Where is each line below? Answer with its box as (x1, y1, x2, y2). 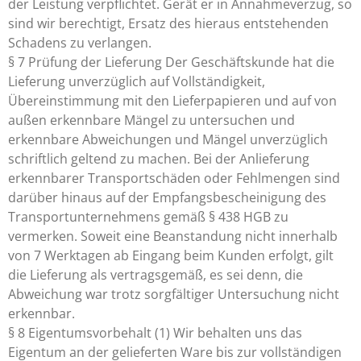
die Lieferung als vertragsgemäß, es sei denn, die (8, 266, 303, 284)
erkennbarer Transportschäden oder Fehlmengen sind (8, 169, 340, 187)
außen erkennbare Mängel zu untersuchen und (8, 111, 295, 129)
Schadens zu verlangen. (8, 34, 151, 52)
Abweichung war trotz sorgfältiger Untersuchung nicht (8, 285, 339, 303)
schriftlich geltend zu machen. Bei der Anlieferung (8, 150, 309, 168)
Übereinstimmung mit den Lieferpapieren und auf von (8, 92, 337, 110)
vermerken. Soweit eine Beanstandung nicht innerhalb (8, 227, 338, 245)
